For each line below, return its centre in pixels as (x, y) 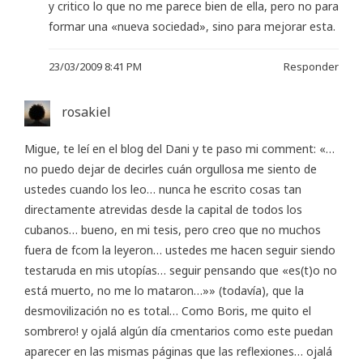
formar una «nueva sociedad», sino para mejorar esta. (192, 26)
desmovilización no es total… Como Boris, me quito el (168, 310)
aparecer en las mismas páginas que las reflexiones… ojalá (178, 351)
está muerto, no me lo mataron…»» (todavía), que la (164, 290)
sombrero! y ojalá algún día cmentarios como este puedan (179, 331)
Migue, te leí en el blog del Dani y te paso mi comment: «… (179, 148)
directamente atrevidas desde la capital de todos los (163, 209)
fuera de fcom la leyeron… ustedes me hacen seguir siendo (180, 250)
